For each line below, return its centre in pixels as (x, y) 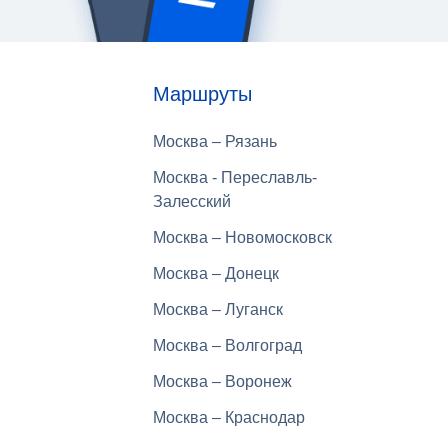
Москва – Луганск (217, 309)
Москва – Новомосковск (242, 237)
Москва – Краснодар (228, 417)
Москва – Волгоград (227, 345)
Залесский (191, 201)
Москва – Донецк (215, 273)
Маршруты (202, 94)
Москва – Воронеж (222, 381)
